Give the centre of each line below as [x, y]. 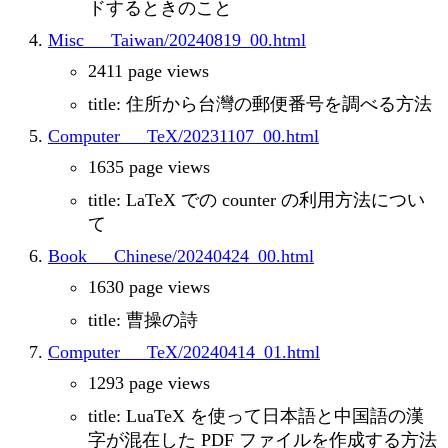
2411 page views [148, 71]
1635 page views [149, 167]
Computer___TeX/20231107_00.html [183, 136]
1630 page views [149, 287]
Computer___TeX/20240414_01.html [184, 352]
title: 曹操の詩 [143, 320]
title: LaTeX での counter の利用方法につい [256, 200]
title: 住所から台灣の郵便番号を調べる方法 [260, 104]
